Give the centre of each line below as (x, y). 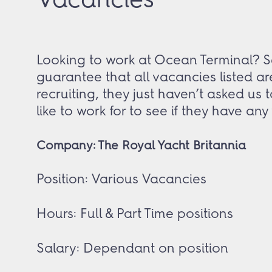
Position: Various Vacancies (121, 179)
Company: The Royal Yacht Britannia (141, 145)
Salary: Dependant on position (132, 248)
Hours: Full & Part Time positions (135, 213)
